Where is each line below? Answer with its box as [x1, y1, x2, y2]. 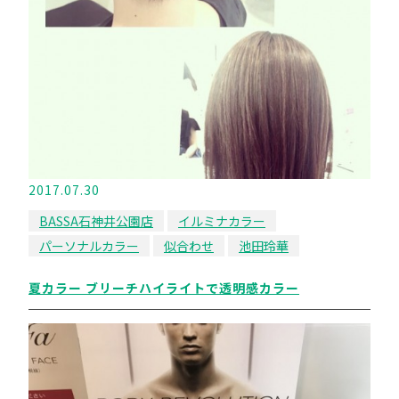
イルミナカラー [178, 212, 265, 230]
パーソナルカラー [39, 237, 139, 255]
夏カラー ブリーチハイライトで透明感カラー [28, 279, 299, 297]
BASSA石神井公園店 [39, 212, 153, 230]
